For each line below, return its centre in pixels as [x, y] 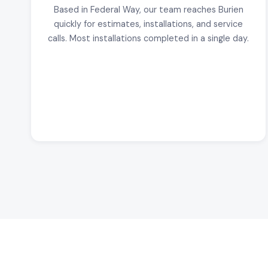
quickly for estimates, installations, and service [148, 24]
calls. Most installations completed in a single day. [148, 38]
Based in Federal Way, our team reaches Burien [148, 9]
